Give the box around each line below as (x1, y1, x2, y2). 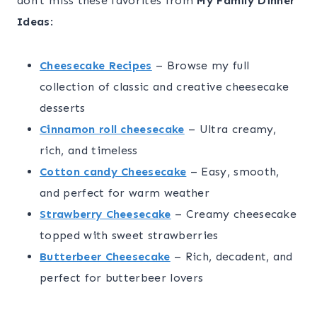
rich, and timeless (40, 144, 138, 158)
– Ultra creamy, (184, 122, 277, 137)
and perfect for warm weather (40, 186, 209, 200)
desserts (40, 101, 86, 115)
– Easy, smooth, (186, 165, 279, 179)
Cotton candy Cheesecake (40, 165, 187, 179)
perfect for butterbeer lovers (40, 271, 204, 285)
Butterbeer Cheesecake (40, 250, 171, 264)
